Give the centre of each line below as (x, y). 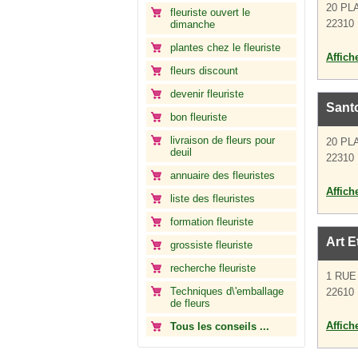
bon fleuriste (199, 117)
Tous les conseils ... (220, 326)
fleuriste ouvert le (210, 12)
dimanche (193, 24)
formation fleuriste (212, 222)
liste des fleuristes (213, 199)
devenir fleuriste (207, 94)
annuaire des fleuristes (223, 175)
